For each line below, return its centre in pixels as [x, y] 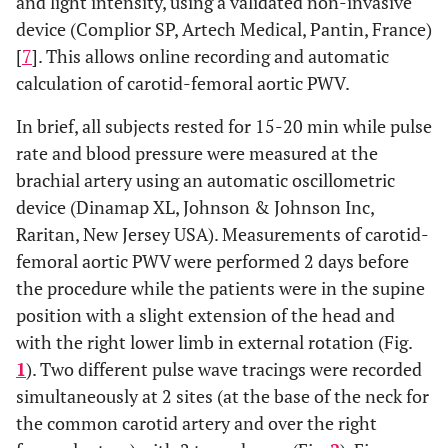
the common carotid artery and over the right [196, 423]
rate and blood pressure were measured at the [197, 153]
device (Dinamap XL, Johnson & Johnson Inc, [195, 207]
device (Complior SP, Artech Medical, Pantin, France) [224, 29]
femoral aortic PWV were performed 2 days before [212, 261]
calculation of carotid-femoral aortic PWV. [183, 83]
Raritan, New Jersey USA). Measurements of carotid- [222, 234]
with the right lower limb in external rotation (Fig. [214, 342]
